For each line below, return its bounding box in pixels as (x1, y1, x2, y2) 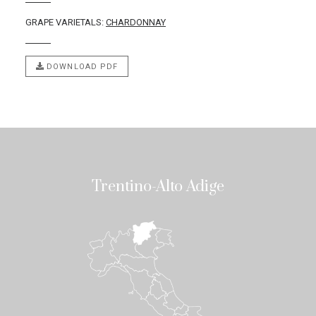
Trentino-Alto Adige (92, 176, 224, 196)
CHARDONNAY (106, 17, 166, 28)
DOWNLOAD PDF (44, 61, 119, 71)
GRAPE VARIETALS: (25, 17, 106, 28)
